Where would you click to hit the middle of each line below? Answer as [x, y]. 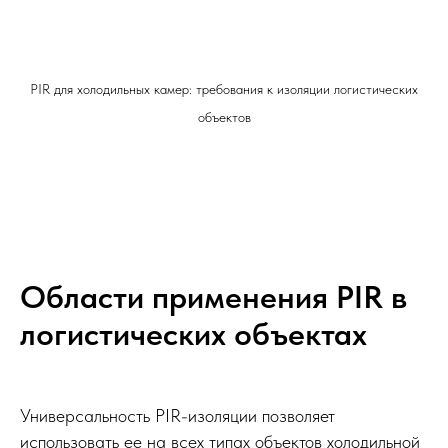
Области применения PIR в [213, 296]
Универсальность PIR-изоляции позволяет [177, 415]
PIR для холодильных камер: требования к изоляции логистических [224, 88]
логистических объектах [193, 333]
